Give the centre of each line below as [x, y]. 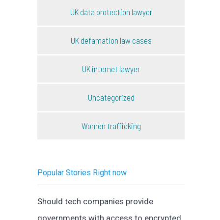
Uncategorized [111, 97]
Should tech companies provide [95, 202]
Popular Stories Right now [82, 173]
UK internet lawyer [111, 69]
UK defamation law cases [111, 40]
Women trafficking [111, 125]
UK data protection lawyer [111, 12]
